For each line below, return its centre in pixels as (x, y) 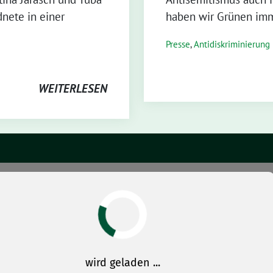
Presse (178, 44)
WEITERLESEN (73, 88)
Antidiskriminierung (232, 44)
